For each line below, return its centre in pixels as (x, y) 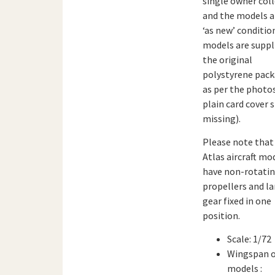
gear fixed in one (237, 200)
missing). (221, 118)
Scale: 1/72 (249, 239)
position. (221, 215)
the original (227, 59)
